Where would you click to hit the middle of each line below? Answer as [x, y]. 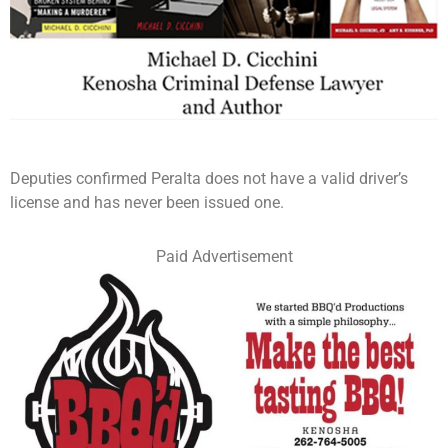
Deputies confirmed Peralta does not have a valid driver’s [209, 178]
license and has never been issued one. [147, 202]
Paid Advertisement [224, 256]
